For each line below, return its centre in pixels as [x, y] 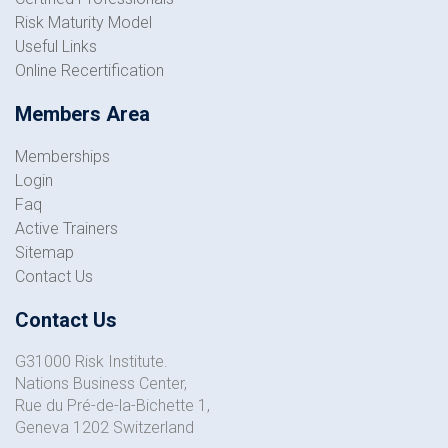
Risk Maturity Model [83, 22]
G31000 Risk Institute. [91, 361]
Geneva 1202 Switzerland [104, 427]
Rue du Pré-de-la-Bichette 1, [112, 405]
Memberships [62, 156]
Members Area [82, 114]
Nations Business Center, [101, 383]
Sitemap [44, 252]
